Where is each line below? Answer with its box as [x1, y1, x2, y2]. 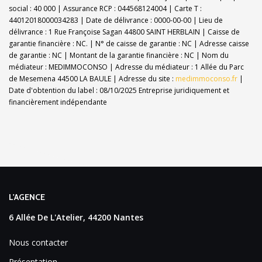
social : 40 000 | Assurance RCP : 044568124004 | [9, 4, 174, 14]
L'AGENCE [9, 192, 45, 203]
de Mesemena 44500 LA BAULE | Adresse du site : [9, 74, 175, 84]
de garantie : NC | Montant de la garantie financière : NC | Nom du [9, 50, 229, 61]
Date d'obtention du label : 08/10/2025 [9, 85, 137, 96]
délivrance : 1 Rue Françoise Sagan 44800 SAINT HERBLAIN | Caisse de [9, 27, 240, 37]
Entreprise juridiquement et [137, 85, 229, 96]
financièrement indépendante [9, 97, 107, 108]
